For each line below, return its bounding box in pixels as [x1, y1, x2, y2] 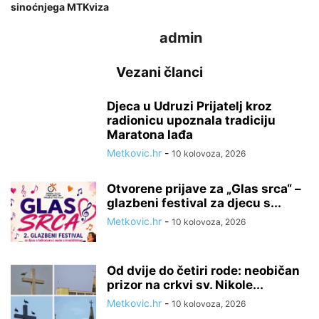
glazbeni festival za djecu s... [107, 196, 281, 210]
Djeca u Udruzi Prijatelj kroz [107, 99, 272, 113]
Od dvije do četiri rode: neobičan [107, 263, 300, 278]
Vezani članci [116, 64, 203, 80]
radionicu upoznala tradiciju [107, 113, 276, 127]
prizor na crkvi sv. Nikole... [107, 278, 263, 292]
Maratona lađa [107, 127, 193, 142]
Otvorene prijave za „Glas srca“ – [107, 182, 301, 196]
